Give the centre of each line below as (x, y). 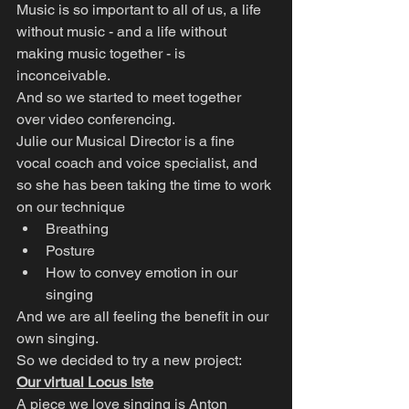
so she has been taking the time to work (146, 185)
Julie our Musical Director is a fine (127, 141)
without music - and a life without (123, 31)
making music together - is (103, 53)
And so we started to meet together (131, 97)
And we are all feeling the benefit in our (144, 316)
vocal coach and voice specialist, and (139, 163)
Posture (70, 251)
